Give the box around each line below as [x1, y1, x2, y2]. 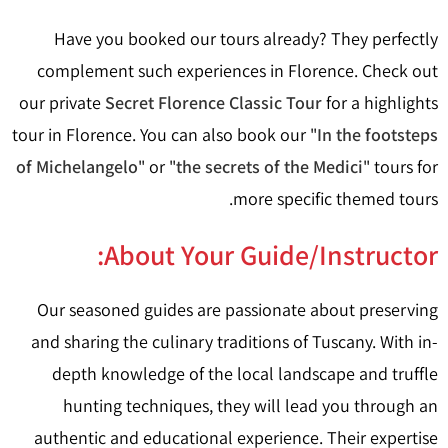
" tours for [363, 155, 438, 178]
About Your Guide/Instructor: [104, 236, 438, 273]
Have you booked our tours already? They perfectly [54, 27, 438, 50]
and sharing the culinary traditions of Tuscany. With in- [31, 330, 438, 353]
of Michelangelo [16, 155, 138, 178]
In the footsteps [317, 123, 438, 146]
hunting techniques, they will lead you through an [63, 394, 438, 417]
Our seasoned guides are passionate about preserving [37, 298, 438, 321]
